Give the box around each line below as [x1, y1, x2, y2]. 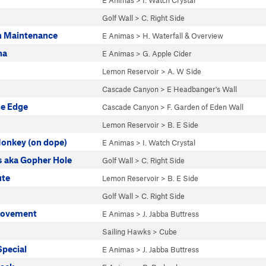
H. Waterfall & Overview [142, 31, 223, 40]
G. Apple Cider [142, 49, 192, 58]
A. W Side [167, 66, 201, 76]
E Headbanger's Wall [167, 84, 237, 94]
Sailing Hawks [102, 227, 151, 236]
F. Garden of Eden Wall [167, 102, 243, 112]
